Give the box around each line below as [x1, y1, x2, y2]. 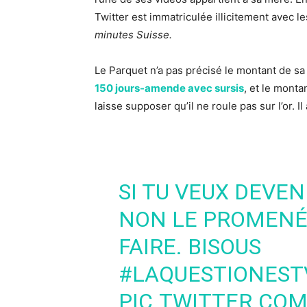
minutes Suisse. [95, 28, 172, 41]
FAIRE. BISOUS [118, 234, 261, 260]
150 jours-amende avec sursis [95, 82, 244, 95]
